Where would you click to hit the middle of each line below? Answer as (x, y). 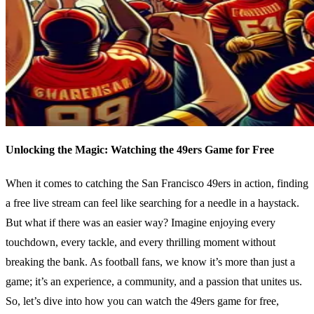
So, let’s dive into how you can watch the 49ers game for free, (142, 301)
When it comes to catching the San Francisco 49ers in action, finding (157, 184)
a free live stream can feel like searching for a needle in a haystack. (152, 203)
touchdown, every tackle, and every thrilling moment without (141, 243)
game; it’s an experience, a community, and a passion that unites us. (154, 282)
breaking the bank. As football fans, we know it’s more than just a (150, 262)
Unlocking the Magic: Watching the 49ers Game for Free (140, 150)
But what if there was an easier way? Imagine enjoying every (141, 223)
